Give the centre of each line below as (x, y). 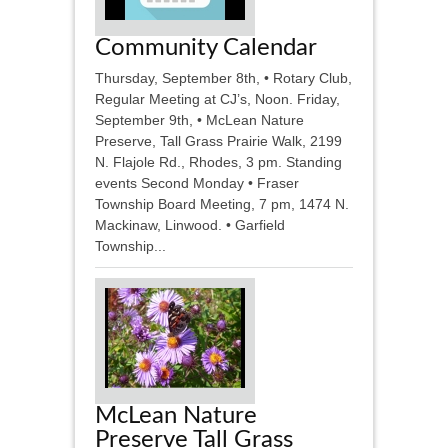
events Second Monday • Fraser (197, 183)
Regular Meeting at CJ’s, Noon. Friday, (217, 99)
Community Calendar (206, 48)
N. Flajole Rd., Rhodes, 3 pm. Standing (218, 162)
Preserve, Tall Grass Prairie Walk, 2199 (218, 141)
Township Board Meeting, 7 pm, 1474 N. (222, 204)
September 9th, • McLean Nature (199, 120)
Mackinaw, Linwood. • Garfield (190, 225)
